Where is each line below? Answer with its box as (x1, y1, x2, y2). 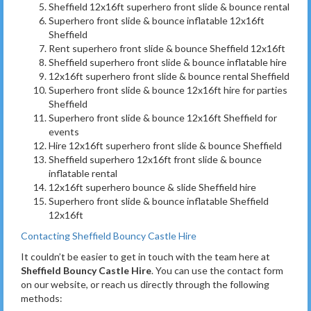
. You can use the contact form (151, 264, 283, 276)
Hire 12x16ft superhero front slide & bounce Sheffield (49, 139, 282, 151)
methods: (21, 292, 62, 304)
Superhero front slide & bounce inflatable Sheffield (49, 194, 269, 207)
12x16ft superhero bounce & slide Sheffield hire (49, 180, 256, 193)
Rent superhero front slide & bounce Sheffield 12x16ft (49, 42, 285, 54)
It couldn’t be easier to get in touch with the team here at (21, 250, 270, 262)
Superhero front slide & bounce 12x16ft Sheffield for (49, 111, 277, 124)
